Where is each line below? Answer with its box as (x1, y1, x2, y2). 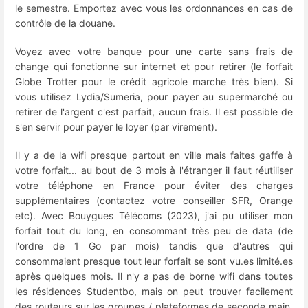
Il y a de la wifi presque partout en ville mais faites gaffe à (15, 149, 293, 162)
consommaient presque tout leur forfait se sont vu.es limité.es (15, 255, 293, 267)
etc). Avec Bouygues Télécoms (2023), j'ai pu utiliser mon (15, 210, 293, 222)
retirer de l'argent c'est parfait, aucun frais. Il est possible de (15, 106, 293, 118)
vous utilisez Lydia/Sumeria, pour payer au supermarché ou (15, 91, 293, 103)
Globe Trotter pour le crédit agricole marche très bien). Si (15, 76, 293, 88)
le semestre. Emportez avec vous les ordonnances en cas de (15, 1, 293, 14)
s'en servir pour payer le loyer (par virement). (15, 121, 217, 133)
